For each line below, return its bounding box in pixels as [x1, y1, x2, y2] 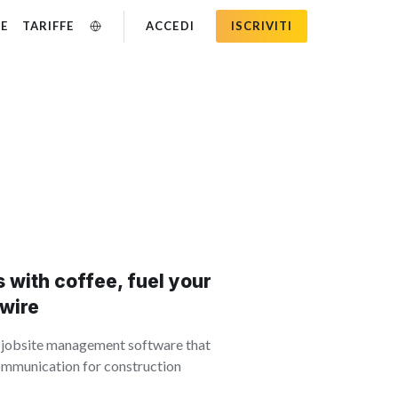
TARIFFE [22, 19, 75, 33]
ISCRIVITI [230, 19, 292, 33]
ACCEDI [146, 19, 195, 33]
